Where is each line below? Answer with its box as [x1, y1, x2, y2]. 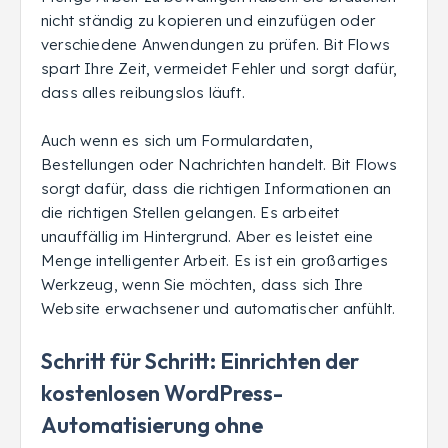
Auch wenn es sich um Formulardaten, [41, 131, 313, 150]
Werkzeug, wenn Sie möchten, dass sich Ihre [41, 275, 364, 294]
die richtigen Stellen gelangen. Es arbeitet [41, 203, 340, 222]
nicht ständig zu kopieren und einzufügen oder [41, 11, 375, 30]
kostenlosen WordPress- [41, 379, 283, 407]
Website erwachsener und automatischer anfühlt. [41, 299, 396, 318]
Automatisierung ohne [41, 411, 263, 439]
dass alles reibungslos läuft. [41, 83, 245, 102]
